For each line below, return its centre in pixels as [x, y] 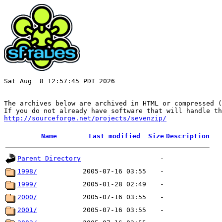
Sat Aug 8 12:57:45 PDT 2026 [59, 81]
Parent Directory [49, 158]
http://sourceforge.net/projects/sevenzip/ [85, 118]
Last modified [114, 136]
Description [188, 136]
